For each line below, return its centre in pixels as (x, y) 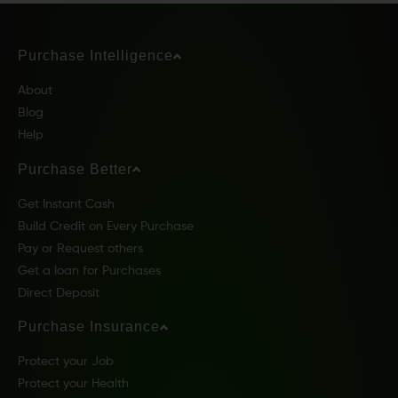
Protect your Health (73, 384)
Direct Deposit (59, 293)
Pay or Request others (80, 248)
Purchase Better (75, 169)
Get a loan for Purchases (89, 271)
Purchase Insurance (89, 327)
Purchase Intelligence (96, 56)
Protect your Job (66, 362)
